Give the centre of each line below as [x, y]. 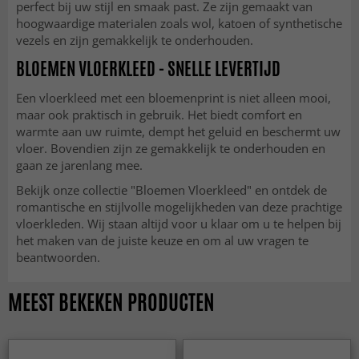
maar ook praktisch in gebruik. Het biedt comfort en [159, 115]
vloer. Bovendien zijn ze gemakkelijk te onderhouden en [171, 149]
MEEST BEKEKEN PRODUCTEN [111, 303]
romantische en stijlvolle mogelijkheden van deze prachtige [179, 207]
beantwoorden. [58, 258]
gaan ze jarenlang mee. [79, 165]
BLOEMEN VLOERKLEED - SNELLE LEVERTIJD [148, 69]
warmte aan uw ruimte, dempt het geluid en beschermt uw [178, 132]
